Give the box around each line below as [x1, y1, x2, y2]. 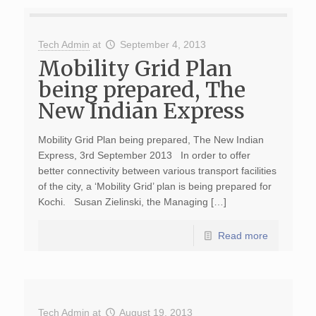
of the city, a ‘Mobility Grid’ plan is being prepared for [37, 181, 272, 192]
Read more [217, 230, 268, 241]
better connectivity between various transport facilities [37, 165, 276, 176]
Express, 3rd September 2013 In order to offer [37, 150, 250, 161]
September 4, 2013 [120, 39, 207, 50]
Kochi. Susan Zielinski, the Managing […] [37, 196, 226, 207]
